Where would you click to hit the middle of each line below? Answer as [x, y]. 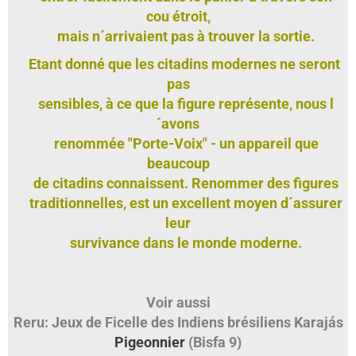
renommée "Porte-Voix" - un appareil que [178, 143]
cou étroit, [178, 16]
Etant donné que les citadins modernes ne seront [178, 64]
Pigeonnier [150, 342]
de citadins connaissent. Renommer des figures [178, 183]
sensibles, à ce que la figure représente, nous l [178, 103]
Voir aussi [178, 302]
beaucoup [178, 163]
